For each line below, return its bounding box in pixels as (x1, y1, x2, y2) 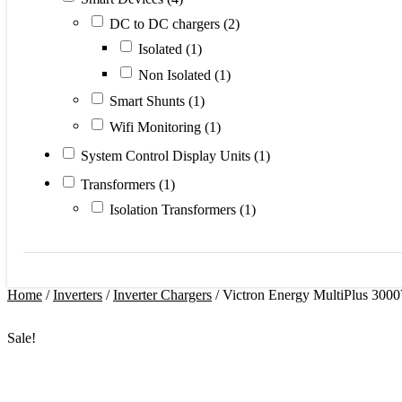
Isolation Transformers (109, 201, 240, 217)
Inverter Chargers (113, 286, 212, 302)
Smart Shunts (109, 92, 188, 109)
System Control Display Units (81, 147, 254, 163)
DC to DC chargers (109, 15, 223, 31)
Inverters (53, 286, 102, 302)
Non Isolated (138, 66, 214, 83)
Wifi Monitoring (109, 118, 205, 135)
